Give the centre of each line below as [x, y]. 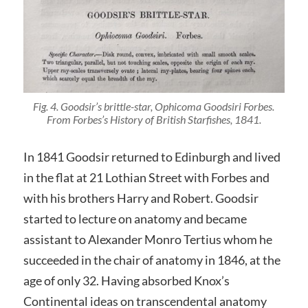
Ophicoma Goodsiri [198, 107]
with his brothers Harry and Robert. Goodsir [141, 198]
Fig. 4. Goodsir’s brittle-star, [94, 107]
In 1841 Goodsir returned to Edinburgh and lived [152, 157]
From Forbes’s [78, 120]
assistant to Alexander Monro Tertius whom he [147, 240]
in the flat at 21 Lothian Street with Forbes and [146, 178]
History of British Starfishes [170, 120]
